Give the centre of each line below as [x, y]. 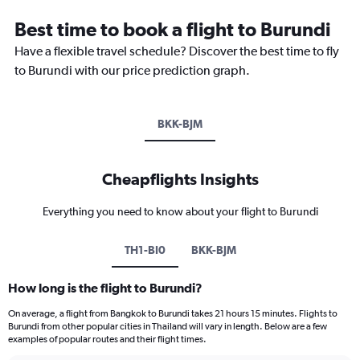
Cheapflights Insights [180, 178]
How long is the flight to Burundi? [105, 287]
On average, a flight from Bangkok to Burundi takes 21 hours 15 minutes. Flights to [173, 313]
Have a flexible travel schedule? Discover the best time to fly [177, 51]
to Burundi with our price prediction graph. [132, 70]
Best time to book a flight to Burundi [172, 29]
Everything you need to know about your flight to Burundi [180, 211]
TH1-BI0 [145, 250]
